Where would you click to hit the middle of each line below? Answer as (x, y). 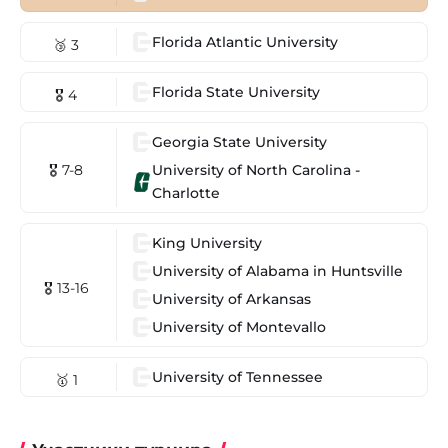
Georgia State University (239, 141)
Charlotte (186, 192)
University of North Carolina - (256, 169)
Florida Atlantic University (245, 41)
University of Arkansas (231, 298)
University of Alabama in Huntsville (277, 270)
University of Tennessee (237, 376)
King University (207, 242)
